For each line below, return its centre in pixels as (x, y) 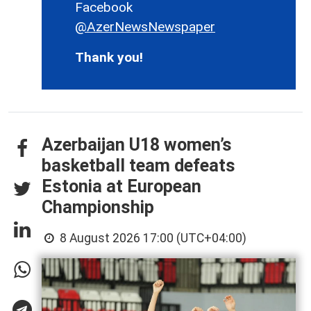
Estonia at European (121, 187)
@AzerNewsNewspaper (145, 27)
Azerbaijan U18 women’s (137, 145)
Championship (98, 208)
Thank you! (109, 58)
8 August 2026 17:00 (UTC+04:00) (152, 238)
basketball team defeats (138, 166)
